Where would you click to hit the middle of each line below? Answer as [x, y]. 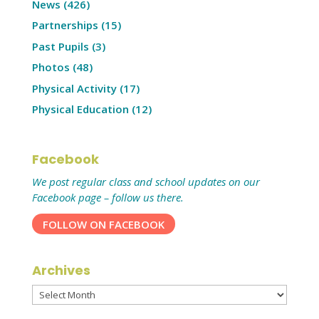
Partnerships [65, 25]
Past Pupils [60, 46]
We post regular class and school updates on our [146, 181]
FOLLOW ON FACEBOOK [103, 224]
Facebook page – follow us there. [108, 197]
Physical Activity [74, 88]
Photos [51, 67]
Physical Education [80, 109]
